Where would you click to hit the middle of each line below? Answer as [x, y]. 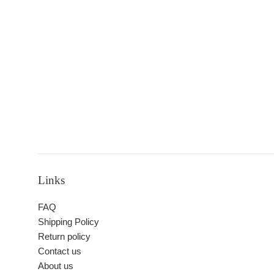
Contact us [60, 251]
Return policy [64, 237]
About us [56, 266]
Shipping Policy [68, 222]
